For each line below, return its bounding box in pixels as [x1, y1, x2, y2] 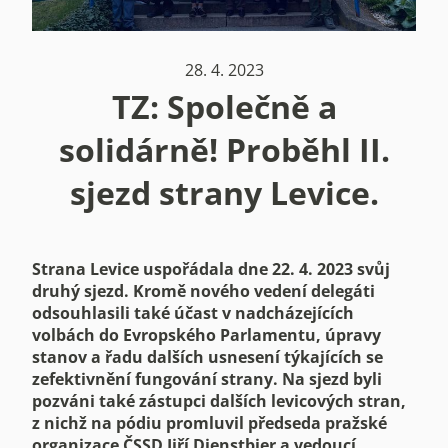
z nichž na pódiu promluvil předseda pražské [32, 412, 387, 434]
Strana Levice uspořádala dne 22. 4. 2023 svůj [32, 258, 390, 280]
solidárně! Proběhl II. [58, 128, 390, 171]
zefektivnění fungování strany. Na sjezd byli [32, 368, 382, 390]
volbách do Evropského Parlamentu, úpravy [32, 324, 381, 346]
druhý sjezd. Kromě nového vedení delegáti [32, 280, 375, 302]
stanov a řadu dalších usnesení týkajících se [32, 346, 383, 368]
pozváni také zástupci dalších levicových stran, [32, 390, 406, 412]
